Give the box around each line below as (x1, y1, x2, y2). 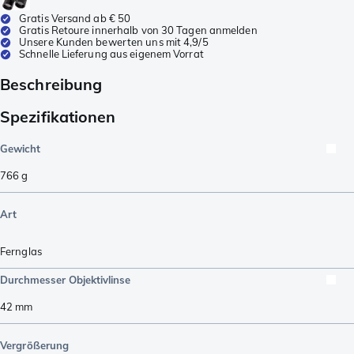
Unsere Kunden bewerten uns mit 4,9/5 (19, 35, 209, 48)
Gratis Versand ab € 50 (19, 11, 131, 24)
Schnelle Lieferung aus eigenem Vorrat (19, 47, 204, 60)
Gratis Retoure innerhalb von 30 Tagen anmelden (19, 23, 258, 36)
